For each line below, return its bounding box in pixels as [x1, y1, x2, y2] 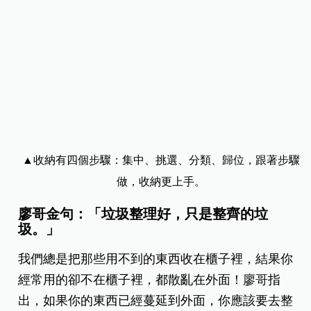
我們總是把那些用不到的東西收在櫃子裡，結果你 [18, 252, 294, 267]
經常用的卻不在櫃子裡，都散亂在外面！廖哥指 [18, 273, 281, 287]
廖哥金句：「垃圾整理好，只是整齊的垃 [18, 206, 269, 222]
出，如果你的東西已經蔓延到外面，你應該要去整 [18, 294, 294, 308]
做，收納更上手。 [116, 176, 205, 188]
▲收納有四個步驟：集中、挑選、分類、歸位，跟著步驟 [22, 154, 300, 167]
